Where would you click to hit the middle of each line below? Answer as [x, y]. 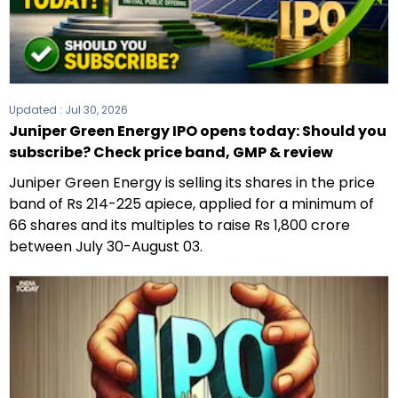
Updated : [37, 110]
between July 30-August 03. [106, 247]
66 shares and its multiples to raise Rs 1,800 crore [179, 226]
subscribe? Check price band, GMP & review [171, 153]
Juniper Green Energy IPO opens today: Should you [198, 131]
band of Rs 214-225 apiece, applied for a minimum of [191, 204]
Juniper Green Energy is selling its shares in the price [192, 183]
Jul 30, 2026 [96, 110]
